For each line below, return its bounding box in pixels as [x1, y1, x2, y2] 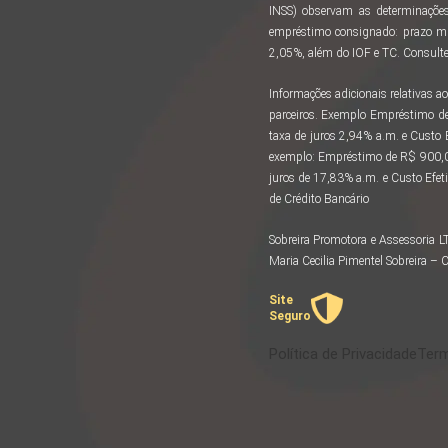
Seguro [268, 308, 311, 323]
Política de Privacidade [268, 344, 417, 363]
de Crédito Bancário [268, 191, 369, 206]
